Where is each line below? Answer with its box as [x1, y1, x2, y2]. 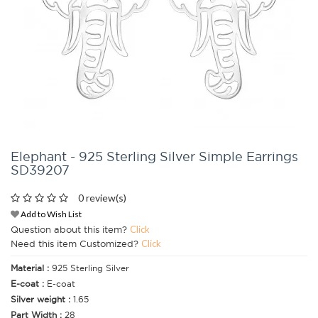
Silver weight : [11, 294, 73, 305]
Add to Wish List [19, 209, 82, 220]
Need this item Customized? [11, 238, 141, 250]
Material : [11, 263, 52, 274]
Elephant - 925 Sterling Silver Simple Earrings [11, 148, 298, 165]
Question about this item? [11, 224, 130, 236]
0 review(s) [78, 192, 126, 204]
